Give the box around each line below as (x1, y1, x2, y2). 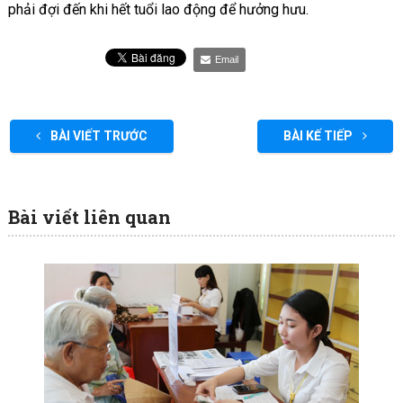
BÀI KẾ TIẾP (283, 129, 356, 144)
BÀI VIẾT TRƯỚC (47, 129, 148, 144)
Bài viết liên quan (7, 205, 171, 229)
